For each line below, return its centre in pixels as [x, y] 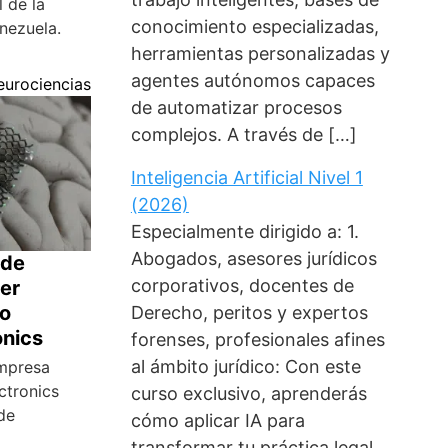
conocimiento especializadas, [254, 27]
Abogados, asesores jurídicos [253, 259]
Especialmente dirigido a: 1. [244, 232]
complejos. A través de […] [243, 135]
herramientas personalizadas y [260, 54]
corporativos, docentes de [242, 286]
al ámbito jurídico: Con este [245, 367]
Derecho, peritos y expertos [249, 313]
